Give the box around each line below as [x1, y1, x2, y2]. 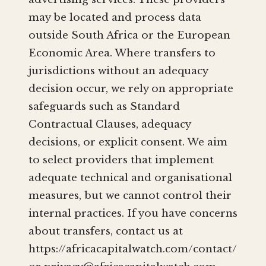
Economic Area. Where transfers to [28, 47, 216, 60]
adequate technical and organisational [28, 172, 232, 185]
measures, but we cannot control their [28, 189, 232, 202]
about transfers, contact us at [28, 225, 183, 238]
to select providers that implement [28, 154, 214, 167]
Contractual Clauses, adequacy [28, 118, 191, 131]
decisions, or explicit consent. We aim [28, 136, 227, 149]
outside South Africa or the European [28, 29, 230, 42]
